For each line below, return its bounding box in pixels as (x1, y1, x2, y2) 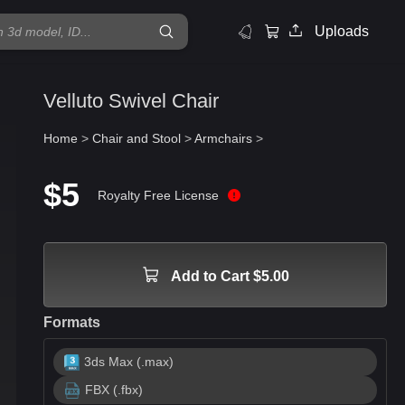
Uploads (315, 24, 369, 39)
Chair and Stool (92, 131, 181, 146)
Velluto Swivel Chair (43, 89, 219, 112)
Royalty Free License (98, 187, 219, 202)
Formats (43, 315, 100, 330)
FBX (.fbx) (85, 382, 143, 397)
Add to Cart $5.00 (170, 268, 289, 284)
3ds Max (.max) (84, 354, 174, 369)
